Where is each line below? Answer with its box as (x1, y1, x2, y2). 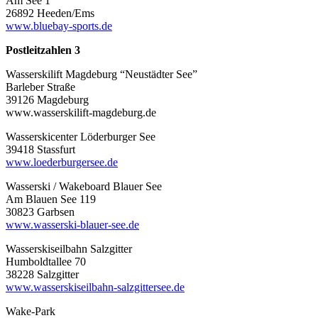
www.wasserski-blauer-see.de (6, 218, 139, 231)
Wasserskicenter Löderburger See (6, 130, 155, 143)
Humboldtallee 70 (6, 255, 86, 268)
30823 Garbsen (6, 205, 75, 218)
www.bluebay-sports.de (6, 19, 112, 32)
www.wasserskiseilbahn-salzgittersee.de (6, 280, 185, 293)
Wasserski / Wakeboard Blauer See (6, 180, 162, 192)
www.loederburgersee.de (6, 155, 118, 168)
